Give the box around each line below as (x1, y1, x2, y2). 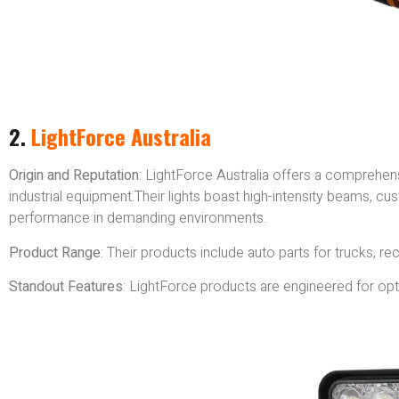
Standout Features (9, 276, 123, 298)
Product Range (9, 241, 101, 264)
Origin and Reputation (9, 165, 139, 187)
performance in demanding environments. (9, 208, 266, 230)
